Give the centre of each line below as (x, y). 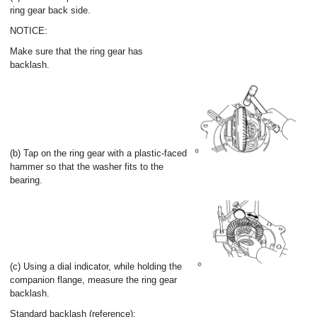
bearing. (26, 180)
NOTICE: (29, 31)
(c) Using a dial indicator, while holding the (96, 266)
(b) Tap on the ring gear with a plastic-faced (98, 153)
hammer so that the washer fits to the (87, 167)
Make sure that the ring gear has (76, 51)
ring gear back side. (50, 10)
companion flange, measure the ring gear (93, 280)
